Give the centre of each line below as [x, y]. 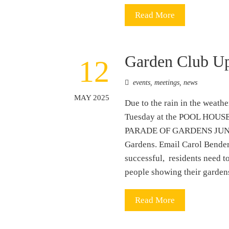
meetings [167, 82]
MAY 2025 [92, 97]
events [142, 82]
